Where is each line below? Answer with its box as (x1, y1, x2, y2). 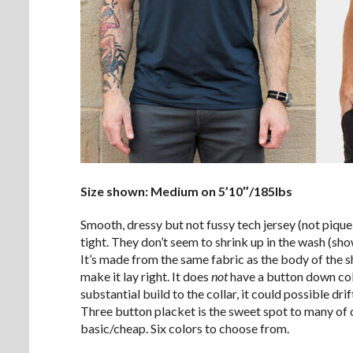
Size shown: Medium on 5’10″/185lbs (80, 183, 292, 199)
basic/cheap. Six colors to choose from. (80, 320, 289, 336)
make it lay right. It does (80, 268, 211, 284)
